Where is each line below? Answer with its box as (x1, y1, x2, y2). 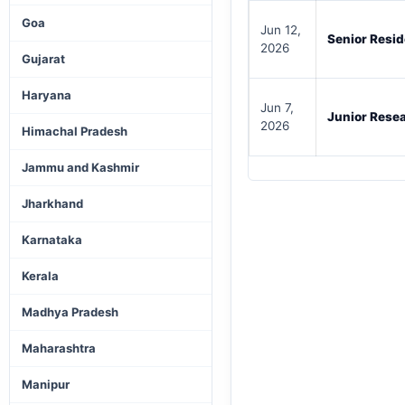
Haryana (22, 88, 71, 102)
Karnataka (22, 232, 82, 247)
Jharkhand (22, 196, 83, 211)
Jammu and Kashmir (22, 160, 139, 174)
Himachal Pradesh (22, 124, 127, 138)
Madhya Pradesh (22, 305, 118, 319)
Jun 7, (259, 100, 294, 115)
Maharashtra (22, 341, 96, 355)
